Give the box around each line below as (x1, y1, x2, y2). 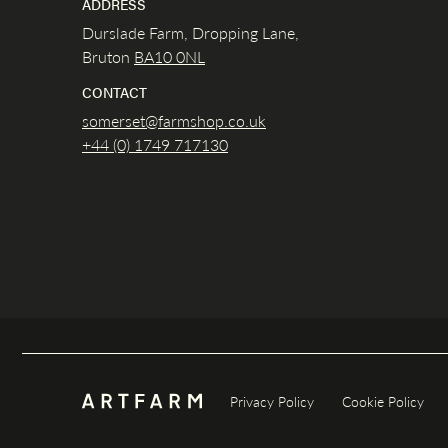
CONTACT (82, 81, 147, 102)
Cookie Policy (342, 390, 424, 411)
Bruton (82, 44, 134, 68)
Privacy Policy (230, 390, 314, 411)
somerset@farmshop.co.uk (82, 108, 266, 132)
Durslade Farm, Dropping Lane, (82, 20, 299, 44)
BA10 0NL (134, 44, 205, 68)
